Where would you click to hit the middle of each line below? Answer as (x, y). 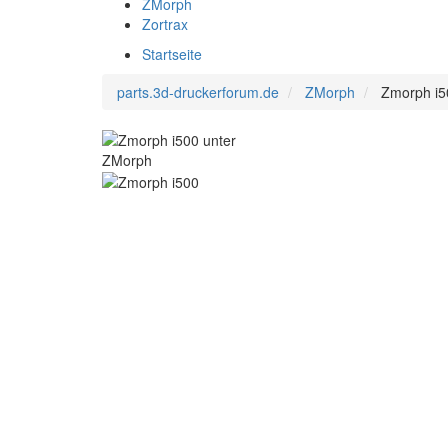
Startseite (172, 54)
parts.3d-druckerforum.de (198, 92)
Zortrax (165, 24)
